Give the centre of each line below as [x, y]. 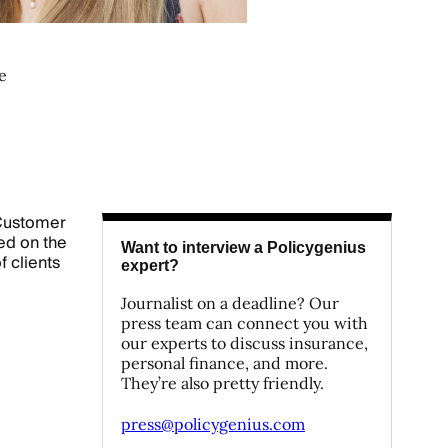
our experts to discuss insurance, [244, 343]
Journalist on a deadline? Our [229, 303]
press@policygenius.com [212, 424]
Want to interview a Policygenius [243, 247]
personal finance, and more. [224, 363]
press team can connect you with [244, 323]
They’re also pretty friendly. [222, 383]
